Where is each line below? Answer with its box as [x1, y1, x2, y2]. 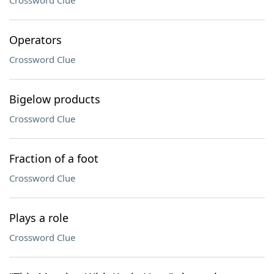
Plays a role [9, 210, 68, 225]
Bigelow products [9, 92, 100, 106]
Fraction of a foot [9, 151, 98, 166]
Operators [9, 32, 62, 47]
